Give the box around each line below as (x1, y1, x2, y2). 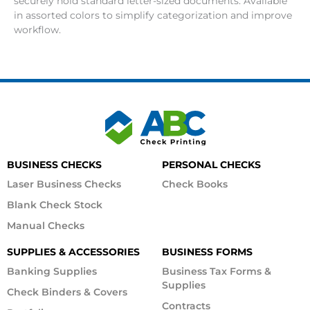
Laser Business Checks (7, 177, 121, 190)
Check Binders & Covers (7, 285, 127, 298)
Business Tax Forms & (162, 264, 271, 277)
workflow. (14, 23, 61, 36)
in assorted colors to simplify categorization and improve (14, 8, 292, 21)
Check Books (162, 177, 228, 190)
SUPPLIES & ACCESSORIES (7, 245, 140, 258)
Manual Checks (7, 219, 84, 232)
